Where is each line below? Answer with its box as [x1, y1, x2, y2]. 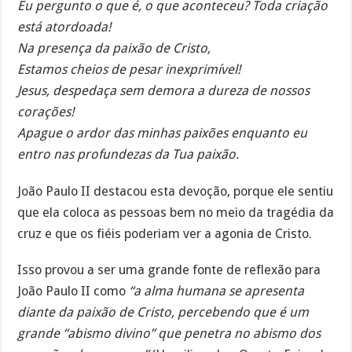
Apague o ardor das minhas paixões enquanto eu [17, 125, 308, 141]
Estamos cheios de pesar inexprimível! [17, 61, 241, 77]
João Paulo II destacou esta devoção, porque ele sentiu [17, 183, 334, 199]
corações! [17, 104, 75, 119]
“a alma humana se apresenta [129, 284, 305, 299]
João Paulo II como [17, 284, 130, 299]
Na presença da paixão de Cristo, [17, 40, 211, 56]
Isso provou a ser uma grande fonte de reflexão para [17, 262, 321, 278]
